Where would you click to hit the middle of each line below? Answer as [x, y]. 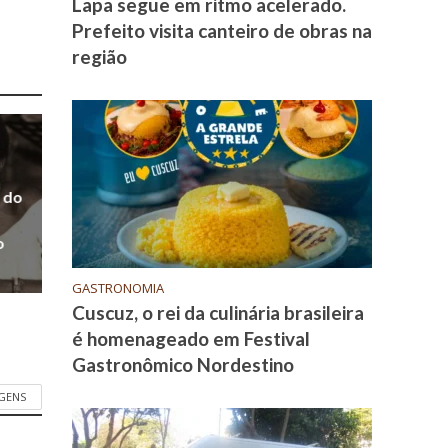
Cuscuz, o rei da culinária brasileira [218, 313]
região [100, 57]
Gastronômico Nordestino [183, 365]
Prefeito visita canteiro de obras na [222, 31]
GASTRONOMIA [118, 288]
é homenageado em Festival [191, 339]
